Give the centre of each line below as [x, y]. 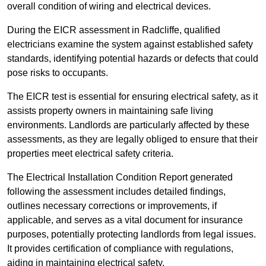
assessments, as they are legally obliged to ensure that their [132, 140]
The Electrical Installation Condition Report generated [120, 178]
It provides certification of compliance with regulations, [120, 249]
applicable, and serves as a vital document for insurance [125, 220]
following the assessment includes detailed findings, [116, 192]
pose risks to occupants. [58, 73]
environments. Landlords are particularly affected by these [128, 125]
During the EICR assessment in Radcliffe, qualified [114, 30]
